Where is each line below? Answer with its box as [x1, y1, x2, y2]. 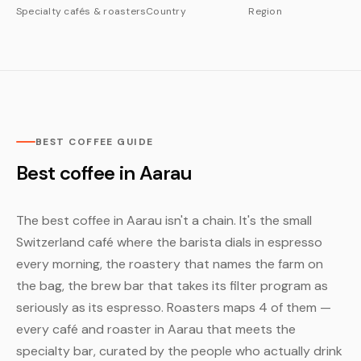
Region [248, 5, 282, 18]
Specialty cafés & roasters [16, 5, 147, 18]
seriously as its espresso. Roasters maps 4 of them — [16, 299, 331, 316]
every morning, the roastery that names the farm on [16, 255, 323, 272]
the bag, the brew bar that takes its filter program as [16, 277, 328, 294]
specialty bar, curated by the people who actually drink [16, 342, 342, 359]
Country [146, 5, 186, 18]
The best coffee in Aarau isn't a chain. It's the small [16, 212, 312, 229]
